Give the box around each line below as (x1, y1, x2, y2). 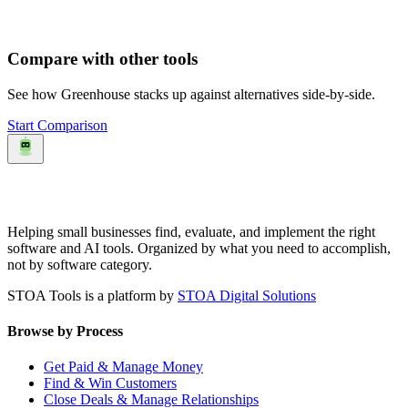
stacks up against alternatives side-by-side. (130, 86, 375, 102)
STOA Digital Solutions (178, 287, 316, 303)
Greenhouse (61, 86, 130, 102)
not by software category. (7, 256, 152, 272)
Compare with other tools (7, 48, 198, 68)
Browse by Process (7, 322, 123, 339)
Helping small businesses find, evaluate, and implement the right (7, 223, 375, 240)
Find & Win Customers (44, 375, 177, 392)
